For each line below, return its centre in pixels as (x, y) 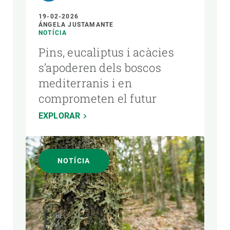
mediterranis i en (85, 83)
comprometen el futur (98, 98)
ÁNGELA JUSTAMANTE (76, 24)
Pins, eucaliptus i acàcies (106, 52)
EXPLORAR (60, 116)
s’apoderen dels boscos (100, 67)
